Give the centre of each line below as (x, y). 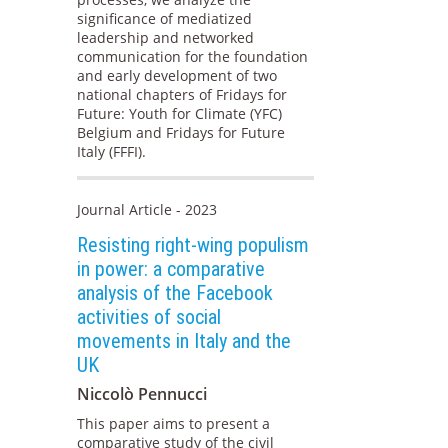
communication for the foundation (193, 57)
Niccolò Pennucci (142, 394)
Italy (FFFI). (112, 152)
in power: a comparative (171, 269)
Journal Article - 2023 (147, 210)
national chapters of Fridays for (182, 95)
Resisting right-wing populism (193, 245)
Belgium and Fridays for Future (181, 133)
